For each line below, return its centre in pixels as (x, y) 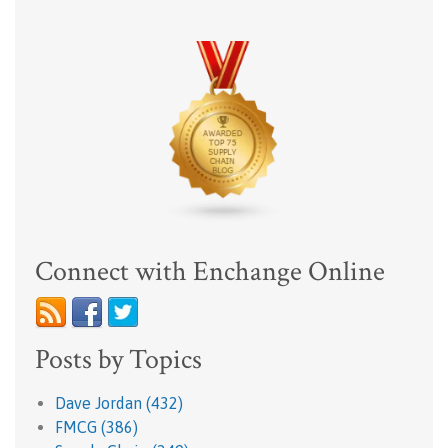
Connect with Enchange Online (210, 271)
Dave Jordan (100, 403)
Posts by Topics (118, 359)
